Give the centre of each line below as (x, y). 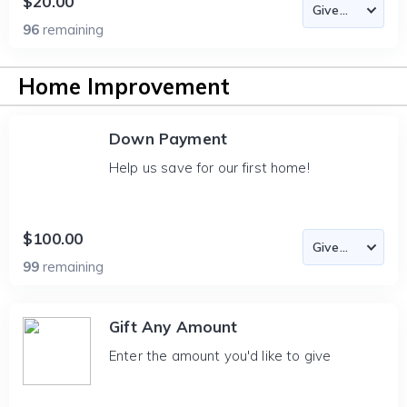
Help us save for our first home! (209, 168)
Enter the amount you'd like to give (220, 356)
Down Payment (169, 139)
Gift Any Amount (174, 327)
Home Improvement (124, 86)
